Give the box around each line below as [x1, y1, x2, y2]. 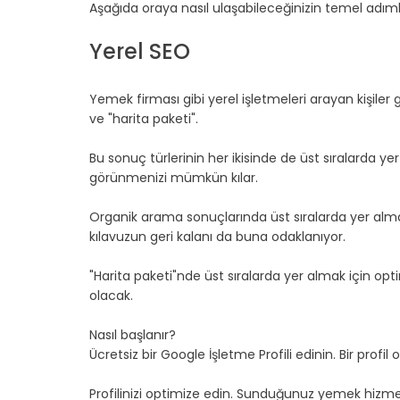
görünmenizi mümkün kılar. [89, 169, 258, 187]
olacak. [89, 287, 133, 305]
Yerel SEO [89, 37, 190, 67]
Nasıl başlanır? [89, 326, 176, 345]
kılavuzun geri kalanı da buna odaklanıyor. [89, 228, 346, 246]
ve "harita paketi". [89, 110, 198, 129]
